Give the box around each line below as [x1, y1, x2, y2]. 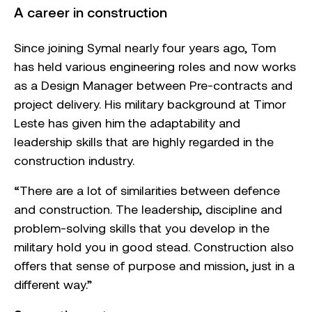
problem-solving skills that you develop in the [14, 221, 270, 235]
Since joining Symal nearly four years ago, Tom [14, 40, 276, 55]
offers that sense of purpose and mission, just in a [14, 258, 295, 273]
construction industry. [14, 153, 134, 168]
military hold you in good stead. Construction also [14, 240, 294, 254]
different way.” [14, 277, 92, 292]
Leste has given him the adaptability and [14, 116, 240, 130]
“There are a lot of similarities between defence [14, 183, 280, 198]
